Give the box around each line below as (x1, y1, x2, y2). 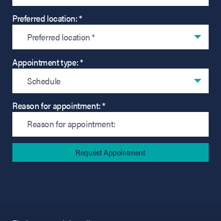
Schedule (27, 74, 61, 87)
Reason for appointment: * (12, 99, 106, 112)
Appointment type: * (12, 55, 83, 68)
